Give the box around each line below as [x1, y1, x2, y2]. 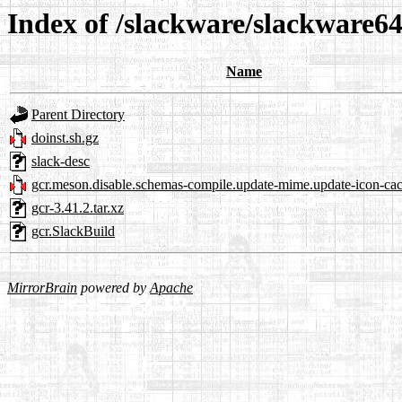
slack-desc [31, 153, 90, 170]
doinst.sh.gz [31, 130, 99, 146]
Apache [150, 280, 193, 296]
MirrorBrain [7, 280, 77, 296]
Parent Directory [31, 107, 125, 123]
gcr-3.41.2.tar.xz [31, 200, 124, 216]
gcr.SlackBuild [31, 223, 115, 240]
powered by [77, 280, 150, 296]
